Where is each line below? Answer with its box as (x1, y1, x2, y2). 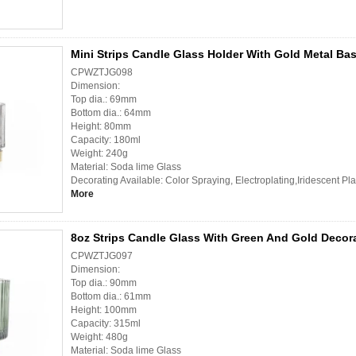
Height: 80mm (71, 121, 131, 133)
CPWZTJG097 (71, 250, 133, 262)
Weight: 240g (71, 148, 128, 160)
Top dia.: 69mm (71, 94, 137, 106)
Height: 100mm (71, 304, 137, 316)
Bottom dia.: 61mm (71, 291, 151, 303)
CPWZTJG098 (71, 67, 133, 79)
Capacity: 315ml (71, 318, 141, 330)
